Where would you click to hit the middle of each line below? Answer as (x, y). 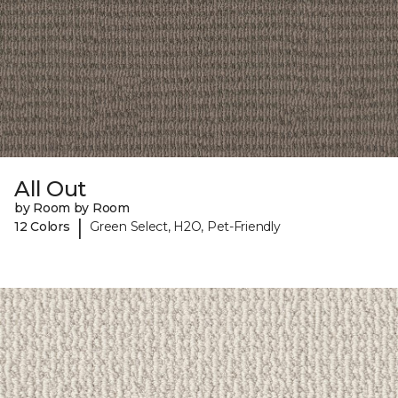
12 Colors (42, 227)
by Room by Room (72, 207)
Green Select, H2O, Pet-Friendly (185, 227)
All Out (50, 188)
